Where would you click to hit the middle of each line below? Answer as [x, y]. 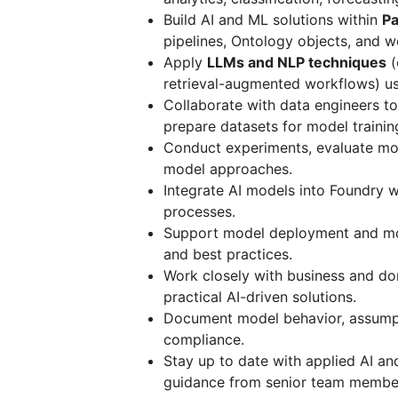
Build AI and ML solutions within [273, 20]
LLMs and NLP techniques [297, 62]
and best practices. [228, 254]
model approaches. [228, 169]
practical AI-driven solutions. [260, 297]
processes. [199, 211]
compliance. [204, 339]
